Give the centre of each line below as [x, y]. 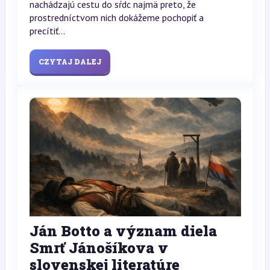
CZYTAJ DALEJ [70, 61]
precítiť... [47, 30]
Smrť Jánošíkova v [99, 247]
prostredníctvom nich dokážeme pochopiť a [116, 17]
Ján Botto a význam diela [123, 231]
